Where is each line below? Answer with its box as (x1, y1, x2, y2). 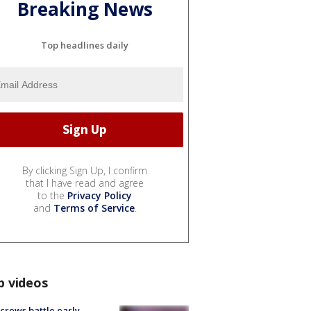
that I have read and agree (26, 176, 144, 190)
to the (37, 188, 67, 202)
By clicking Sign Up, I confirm (22, 163, 147, 177)
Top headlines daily (41, 38, 128, 51)
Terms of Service (53, 201, 135, 215)
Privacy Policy (67, 188, 132, 202)
